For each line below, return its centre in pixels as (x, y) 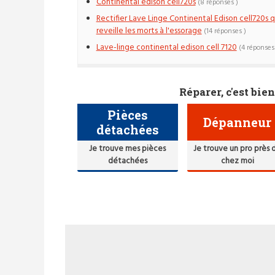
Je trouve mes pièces (128, 149)
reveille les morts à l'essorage (149, 31)
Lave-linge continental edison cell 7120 (166, 47)
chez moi (237, 161)
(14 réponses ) (225, 32)
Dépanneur (238, 122)
